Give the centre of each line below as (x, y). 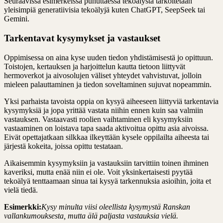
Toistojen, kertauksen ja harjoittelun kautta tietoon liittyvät (95, 66)
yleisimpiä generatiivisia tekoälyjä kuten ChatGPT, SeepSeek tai (105, 10)
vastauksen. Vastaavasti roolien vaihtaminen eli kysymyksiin (98, 119)
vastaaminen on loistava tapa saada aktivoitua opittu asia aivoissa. (106, 128)
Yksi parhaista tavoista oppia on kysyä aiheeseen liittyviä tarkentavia (111, 101)
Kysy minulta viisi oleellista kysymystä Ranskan (116, 207)
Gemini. (17, 19)
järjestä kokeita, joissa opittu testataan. (63, 146)
